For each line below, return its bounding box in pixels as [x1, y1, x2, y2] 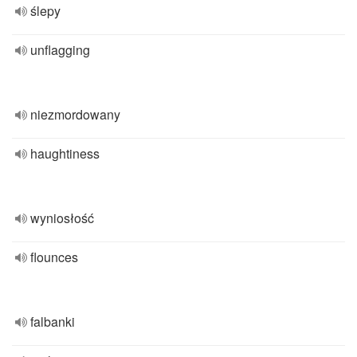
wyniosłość [30, 209, 94, 227]
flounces [30, 248, 78, 266]
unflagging [30, 41, 90, 59]
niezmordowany [30, 105, 120, 124]
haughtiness [30, 144, 100, 163]
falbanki [30, 312, 75, 331]
